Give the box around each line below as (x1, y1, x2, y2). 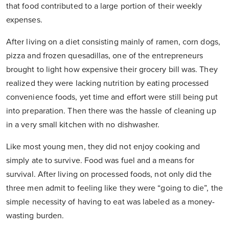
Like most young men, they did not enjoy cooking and (6, 142, 200, 152)
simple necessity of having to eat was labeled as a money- (6, 197, 215, 208)
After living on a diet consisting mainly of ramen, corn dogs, (6, 37, 220, 48)
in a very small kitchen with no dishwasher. (6, 120, 160, 130)
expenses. (6, 15, 42, 26)
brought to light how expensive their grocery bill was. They (6, 64, 218, 75)
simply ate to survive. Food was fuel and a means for (6, 155, 195, 166)
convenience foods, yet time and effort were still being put (6, 92, 218, 103)
